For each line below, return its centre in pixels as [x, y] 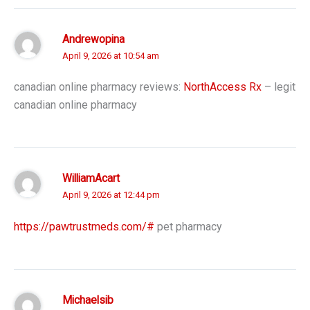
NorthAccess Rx [222, 87]
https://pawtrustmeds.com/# [84, 226]
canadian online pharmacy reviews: [99, 87]
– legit [279, 87]
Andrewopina [93, 39]
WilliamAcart [91, 179]
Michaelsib [88, 300]
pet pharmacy [188, 226]
